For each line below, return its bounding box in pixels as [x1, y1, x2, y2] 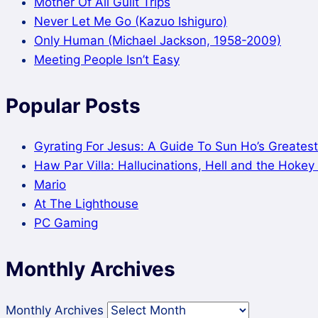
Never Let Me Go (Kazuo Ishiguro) [34, 14, 227, 29]
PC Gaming [34, 216, 98, 231]
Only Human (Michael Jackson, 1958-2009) [34, 33, 281, 48]
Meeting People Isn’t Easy [34, 53, 180, 67]
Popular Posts [6, 94, 141, 119]
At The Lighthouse [34, 197, 138, 212]
